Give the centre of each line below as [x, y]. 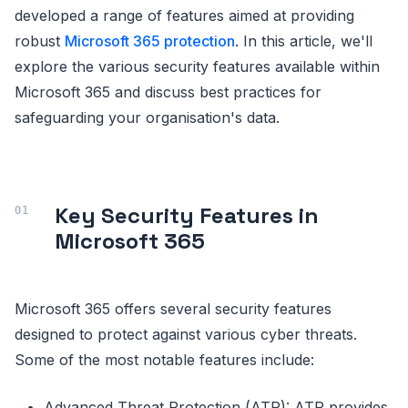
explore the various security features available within [197, 66]
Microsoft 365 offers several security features [173, 308]
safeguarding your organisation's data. [147, 117]
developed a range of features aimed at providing [184, 15]
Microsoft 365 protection [150, 41]
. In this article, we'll [304, 41]
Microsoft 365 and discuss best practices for [168, 92]
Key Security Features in [187, 215]
